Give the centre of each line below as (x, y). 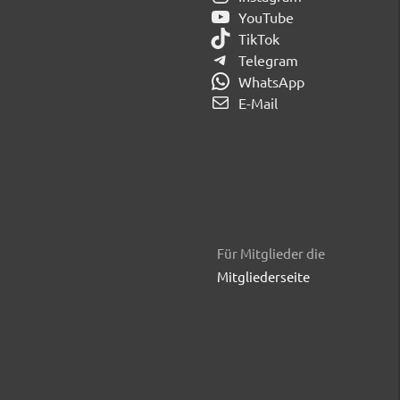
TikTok (258, 39)
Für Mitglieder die (271, 254)
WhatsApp (271, 82)
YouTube (266, 17)
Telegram (268, 60)
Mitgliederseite (263, 277)
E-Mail (258, 103)
